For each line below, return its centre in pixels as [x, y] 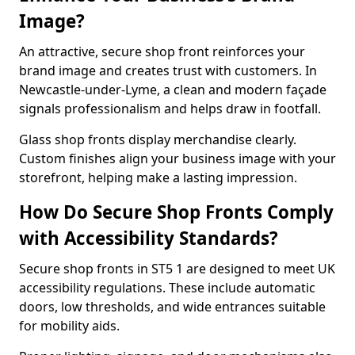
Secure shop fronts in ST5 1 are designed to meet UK [177, 269]
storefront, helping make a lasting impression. [158, 177]
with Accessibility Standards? [149, 238]
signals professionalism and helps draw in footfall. [170, 109]
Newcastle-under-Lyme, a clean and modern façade [173, 90]
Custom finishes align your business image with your [177, 158]
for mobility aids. [69, 326]
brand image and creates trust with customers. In [168, 71]
